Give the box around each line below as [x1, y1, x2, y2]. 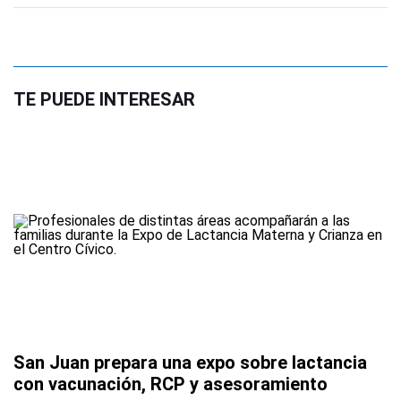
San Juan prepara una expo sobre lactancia [13, 352, 367, 374]
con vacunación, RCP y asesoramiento [13, 373, 328, 396]
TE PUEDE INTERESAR [13, 89, 195, 111]
